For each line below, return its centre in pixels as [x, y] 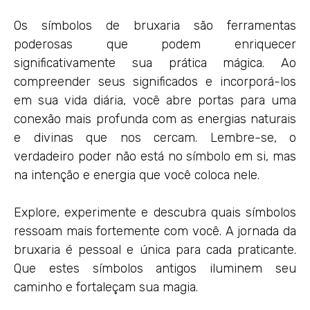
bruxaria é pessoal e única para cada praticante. [155, 250]
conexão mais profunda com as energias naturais [155, 119]
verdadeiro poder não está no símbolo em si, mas [155, 157]
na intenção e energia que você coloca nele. [137, 175]
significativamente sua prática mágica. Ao [155, 63]
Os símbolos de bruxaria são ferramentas [155, 26]
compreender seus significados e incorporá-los [155, 82]
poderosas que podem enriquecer [155, 45]
